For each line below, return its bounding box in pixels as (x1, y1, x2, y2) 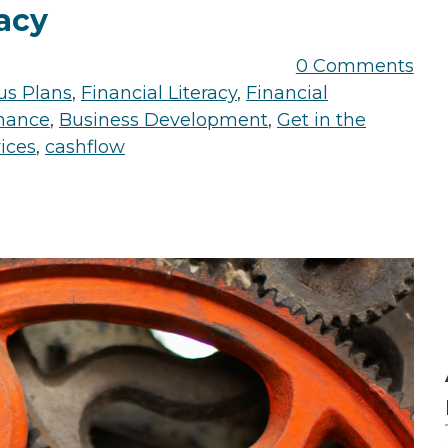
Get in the (277, 109, 366, 132)
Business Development (59, 109, 268, 132)
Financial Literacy (81, 82, 237, 105)
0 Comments (295, 55, 414, 78)
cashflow (45, 136, 125, 159)
